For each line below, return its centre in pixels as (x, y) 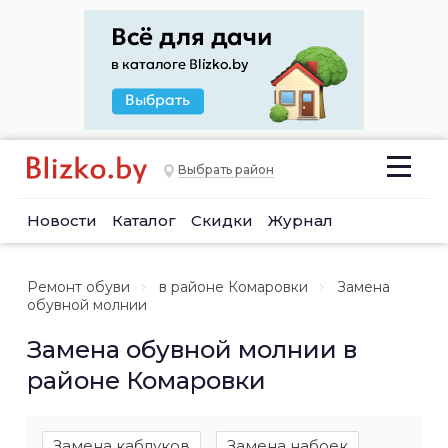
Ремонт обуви (78, 287)
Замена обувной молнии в (192, 349)
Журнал (300, 220)
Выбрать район (226, 170)
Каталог (144, 220)
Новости (62, 220)
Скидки (222, 220)
